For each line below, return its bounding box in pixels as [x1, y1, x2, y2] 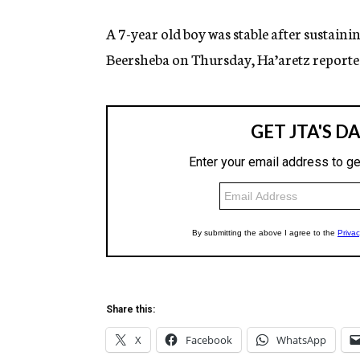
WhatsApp [276, 333, 326, 348]
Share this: [106, 304, 155, 316]
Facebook [186, 333, 232, 348]
